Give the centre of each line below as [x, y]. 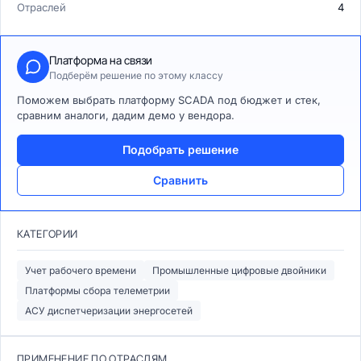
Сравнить [180, 180]
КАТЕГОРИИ [48, 234]
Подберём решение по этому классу [136, 75]
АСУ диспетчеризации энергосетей [109, 311]
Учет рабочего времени [81, 270]
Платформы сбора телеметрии [98, 290]
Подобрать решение [180, 149]
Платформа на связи [101, 60]
